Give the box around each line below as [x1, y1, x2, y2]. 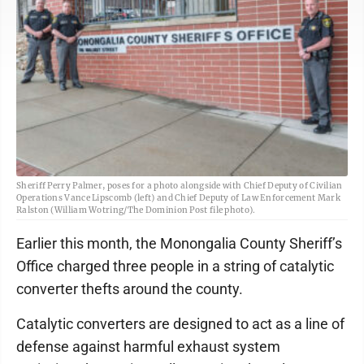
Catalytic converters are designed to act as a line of [16, 315, 344, 332]
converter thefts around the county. [16, 280, 243, 297]
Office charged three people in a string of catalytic [16, 258, 334, 275]
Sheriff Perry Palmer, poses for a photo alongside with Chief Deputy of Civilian [16, 180, 343, 191]
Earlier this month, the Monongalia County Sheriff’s [16, 235, 342, 252]
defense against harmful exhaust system [16, 338, 280, 355]
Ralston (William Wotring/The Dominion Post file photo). [16, 205, 256, 215]
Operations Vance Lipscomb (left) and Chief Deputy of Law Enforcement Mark [16, 193, 340, 203]
